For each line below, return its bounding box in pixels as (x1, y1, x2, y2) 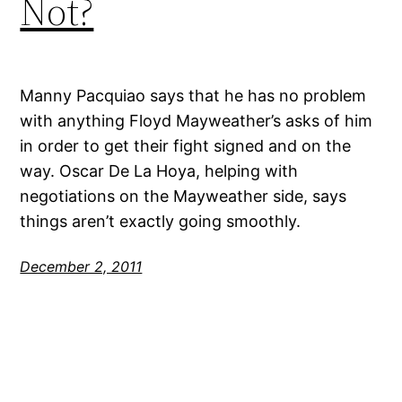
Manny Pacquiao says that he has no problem (20, 85, 367, 105)
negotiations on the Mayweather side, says (20, 186, 347, 205)
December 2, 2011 (20, 257, 143, 275)
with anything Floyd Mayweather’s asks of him (20, 110, 373, 130)
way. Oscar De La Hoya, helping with (20, 161, 299, 180)
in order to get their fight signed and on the (20, 135, 352, 155)
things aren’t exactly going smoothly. (20, 211, 301, 231)
